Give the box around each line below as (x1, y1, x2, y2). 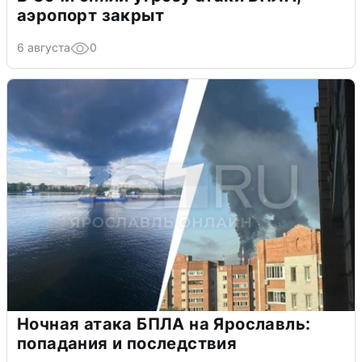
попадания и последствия (17, 333, 238, 353)
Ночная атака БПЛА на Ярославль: (17, 314, 311, 334)
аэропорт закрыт (17, 5, 164, 25)
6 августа (17, 40, 70, 54)
